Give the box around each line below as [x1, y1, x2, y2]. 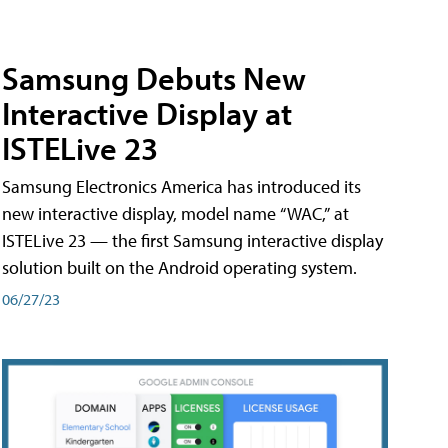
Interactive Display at [2, 93, 292, 134]
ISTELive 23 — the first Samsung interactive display [2, 229, 383, 253]
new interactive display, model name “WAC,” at [2, 202, 349, 226]
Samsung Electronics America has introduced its [2, 175, 361, 199]
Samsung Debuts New [2, 58, 306, 99]
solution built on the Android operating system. [2, 256, 357, 280]
